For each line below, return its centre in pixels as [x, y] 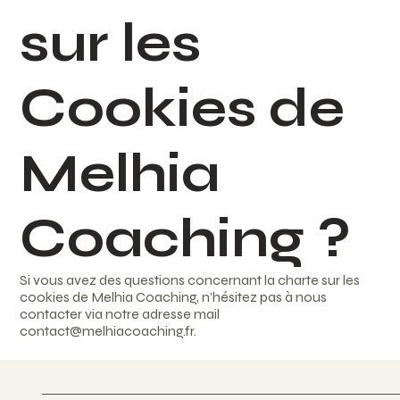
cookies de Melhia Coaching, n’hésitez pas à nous [174, 297]
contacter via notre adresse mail [120, 314]
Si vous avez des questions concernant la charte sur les [190, 280]
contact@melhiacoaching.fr [107, 331]
